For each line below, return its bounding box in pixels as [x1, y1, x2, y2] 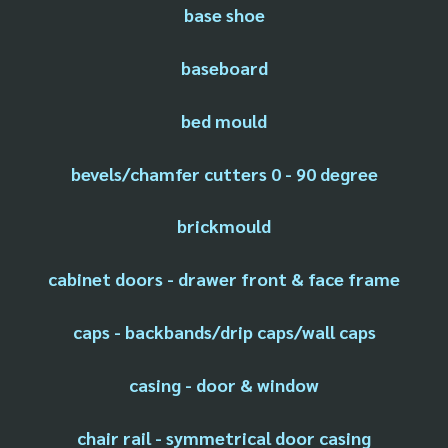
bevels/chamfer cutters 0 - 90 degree [70, 161, 378, 185]
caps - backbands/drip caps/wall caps [72, 320, 376, 344]
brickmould [177, 214, 271, 238]
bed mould [181, 108, 267, 132]
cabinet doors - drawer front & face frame [48, 267, 400, 291]
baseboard [180, 55, 268, 79]
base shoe [183, 3, 265, 27]
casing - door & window [129, 372, 319, 396]
